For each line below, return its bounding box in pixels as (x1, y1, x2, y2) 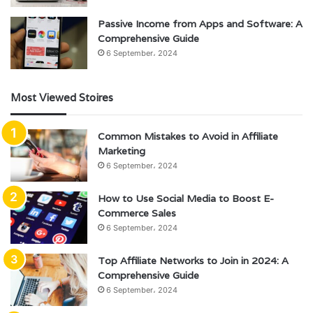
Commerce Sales (98, 206, 176, 219)
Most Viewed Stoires (10, 90, 113, 104)
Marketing (98, 144, 145, 157)
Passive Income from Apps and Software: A (98, 17, 303, 30)
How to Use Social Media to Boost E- (98, 191, 274, 205)
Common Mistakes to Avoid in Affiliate (98, 129, 278, 143)
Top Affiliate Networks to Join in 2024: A (98, 254, 289, 267)
